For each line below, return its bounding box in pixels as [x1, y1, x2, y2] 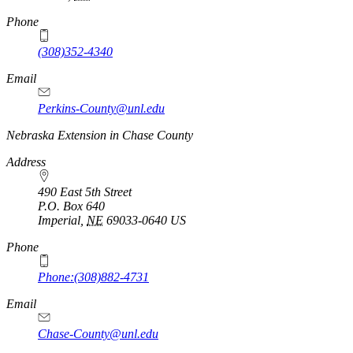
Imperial [38, 214, 80, 228]
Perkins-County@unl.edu [38, 102, 165, 116]
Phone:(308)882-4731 [38, 270, 149, 284]
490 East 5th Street [38, 185, 132, 199]
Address [6, 155, 46, 169]
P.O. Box [38, 199, 86, 214]
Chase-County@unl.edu [38, 327, 158, 341]
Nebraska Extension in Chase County [6, 128, 193, 143]
